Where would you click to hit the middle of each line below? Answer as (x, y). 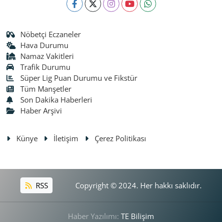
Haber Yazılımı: (94, 216)
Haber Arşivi (41, 110)
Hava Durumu (45, 45)
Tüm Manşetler (46, 88)
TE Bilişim (138, 216)
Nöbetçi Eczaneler (51, 34)
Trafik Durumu (46, 67)
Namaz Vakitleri (47, 56)
